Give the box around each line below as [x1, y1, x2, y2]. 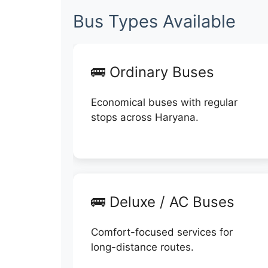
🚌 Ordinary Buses [91, 63, 214, 81]
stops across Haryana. [91, 111, 199, 123]
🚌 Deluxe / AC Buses [91, 193, 234, 211]
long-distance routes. [91, 240, 194, 253]
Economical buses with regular [91, 96, 237, 108]
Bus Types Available [73, 11, 236, 32]
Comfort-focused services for [91, 226, 233, 238]
